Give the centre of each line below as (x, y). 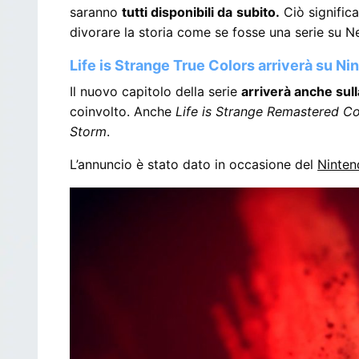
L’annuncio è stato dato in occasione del (194, 164)
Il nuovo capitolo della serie (156, 91)
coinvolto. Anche (123, 111)
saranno (96, 12)
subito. (258, 12)
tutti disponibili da (177, 12)
